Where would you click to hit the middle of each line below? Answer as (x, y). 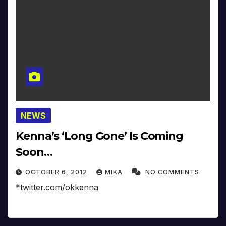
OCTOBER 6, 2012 (57, 172)
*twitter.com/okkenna (57, 187)
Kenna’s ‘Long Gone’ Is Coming (100, 136)
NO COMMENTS (172, 172)
